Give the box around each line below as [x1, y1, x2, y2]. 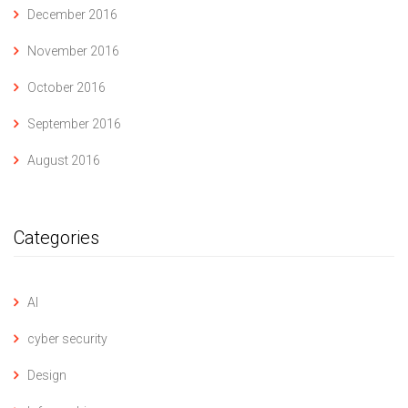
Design [27, 368, 66, 383]
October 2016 [27, 80, 106, 96]
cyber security [27, 331, 107, 347]
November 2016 [27, 44, 119, 59]
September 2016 [27, 117, 121, 132]
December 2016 [27, 7, 117, 23]
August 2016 [27, 153, 100, 168]
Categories [14, 227, 99, 250]
